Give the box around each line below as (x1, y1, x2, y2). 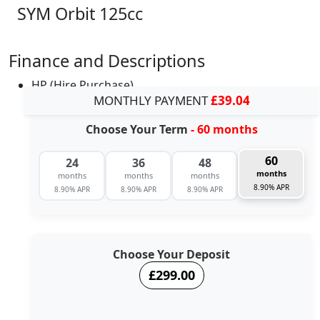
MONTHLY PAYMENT (93, 91, 211, 109)
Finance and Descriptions (9, 49, 205, 72)
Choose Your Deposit (113, 246, 230, 262)
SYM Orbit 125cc (17, 1, 143, 25)
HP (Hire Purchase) (31, 76, 134, 93)
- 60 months (190, 121, 258, 137)
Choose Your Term (85, 121, 191, 137)
